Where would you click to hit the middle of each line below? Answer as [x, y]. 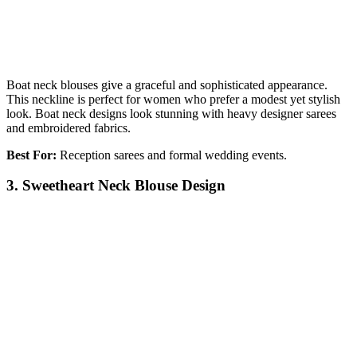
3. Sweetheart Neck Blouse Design [116, 186]
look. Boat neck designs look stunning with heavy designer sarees [171, 113]
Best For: [31, 155]
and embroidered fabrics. [69, 127]
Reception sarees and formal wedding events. [172, 155]
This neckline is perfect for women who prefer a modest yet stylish [173, 99]
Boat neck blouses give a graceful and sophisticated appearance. [167, 84]
